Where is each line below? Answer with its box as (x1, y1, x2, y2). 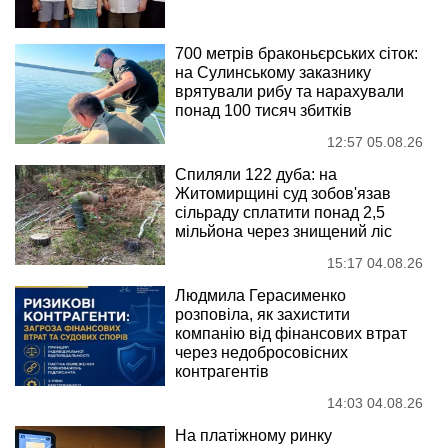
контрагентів (175, 363, 269, 381)
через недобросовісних (175, 344, 348, 362)
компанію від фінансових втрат (175, 325, 407, 343)
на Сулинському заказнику (175, 64, 371, 82)
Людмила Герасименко (175, 287, 346, 305)
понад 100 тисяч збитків (175, 102, 352, 120)
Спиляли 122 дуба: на (175, 166, 337, 184)
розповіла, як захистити (175, 306, 350, 324)
